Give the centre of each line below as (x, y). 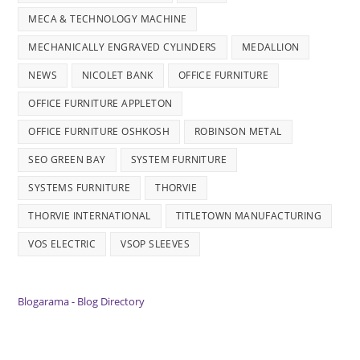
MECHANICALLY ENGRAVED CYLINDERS (123, 47)
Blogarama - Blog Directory (82, 301)
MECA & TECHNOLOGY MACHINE (108, 18)
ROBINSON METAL (238, 131)
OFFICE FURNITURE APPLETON (100, 103)
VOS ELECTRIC (62, 243)
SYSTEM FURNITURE (179, 159)
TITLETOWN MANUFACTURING (249, 215)
